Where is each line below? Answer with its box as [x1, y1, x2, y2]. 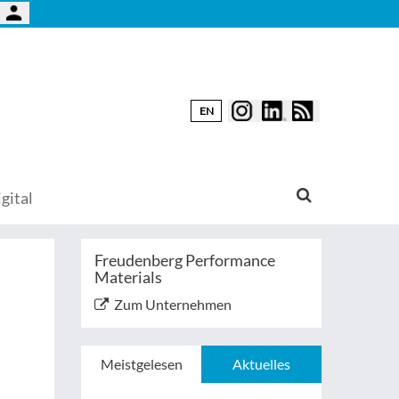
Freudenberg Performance [94, 250, 275, 270]
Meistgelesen [100, 355, 183, 372]
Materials [94, 267, 162, 287]
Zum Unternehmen [114, 296, 232, 313]
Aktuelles [232, 355, 290, 372]
